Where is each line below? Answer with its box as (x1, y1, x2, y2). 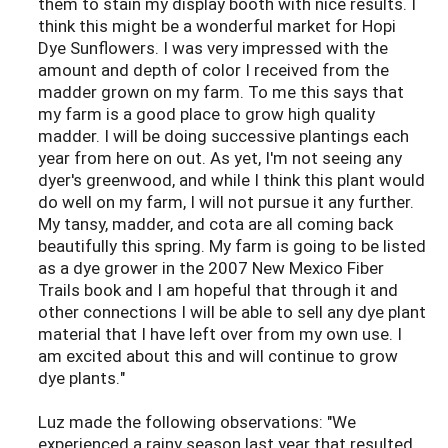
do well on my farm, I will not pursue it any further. (38, 190, 414, 214)
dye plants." (38, 366, 125, 390)
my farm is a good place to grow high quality (38, 102, 375, 126)
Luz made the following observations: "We (38, 410, 356, 434)
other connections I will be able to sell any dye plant (38, 300, 426, 324)
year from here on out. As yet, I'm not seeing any (38, 146, 402, 170)
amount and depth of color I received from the (38, 58, 389, 82)
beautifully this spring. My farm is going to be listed (38, 234, 426, 258)
